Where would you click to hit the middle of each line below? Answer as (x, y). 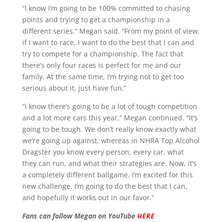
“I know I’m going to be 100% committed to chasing (106, 8)
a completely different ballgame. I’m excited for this (107, 174)
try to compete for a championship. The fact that (103, 54)
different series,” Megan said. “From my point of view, (111, 31)
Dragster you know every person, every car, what (103, 152)
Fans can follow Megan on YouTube (80, 216)
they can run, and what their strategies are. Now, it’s (109, 163)
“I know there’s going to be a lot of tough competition (110, 106)
